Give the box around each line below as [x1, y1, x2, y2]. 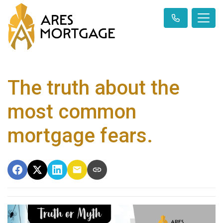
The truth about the [7, 76, 180, 100]
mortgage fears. [7, 124, 153, 148]
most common [7, 100, 136, 124]
